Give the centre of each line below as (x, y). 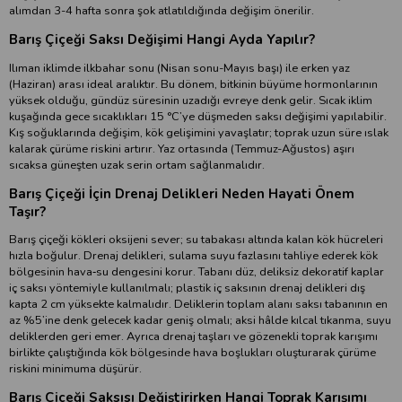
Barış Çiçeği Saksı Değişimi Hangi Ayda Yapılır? (162, 40)
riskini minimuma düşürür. (75, 369)
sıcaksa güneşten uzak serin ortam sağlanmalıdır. (137, 165)
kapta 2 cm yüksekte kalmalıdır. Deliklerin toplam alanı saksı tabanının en (198, 305)
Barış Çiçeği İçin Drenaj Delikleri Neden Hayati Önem (182, 193)
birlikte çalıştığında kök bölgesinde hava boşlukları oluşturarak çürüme (192, 353)
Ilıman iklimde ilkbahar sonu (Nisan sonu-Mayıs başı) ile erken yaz (179, 68)
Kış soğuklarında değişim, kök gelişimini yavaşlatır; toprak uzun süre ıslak (199, 132)
